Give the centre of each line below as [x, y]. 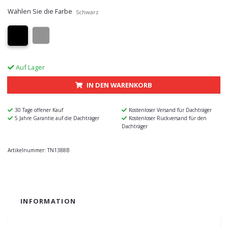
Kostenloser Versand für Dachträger [170, 110]
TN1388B [58, 150]
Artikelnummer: [27, 150]
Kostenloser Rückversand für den [168, 118]
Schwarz [87, 12]
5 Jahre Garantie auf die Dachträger [57, 118]
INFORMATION [48, 201]
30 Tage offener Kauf [39, 110]
